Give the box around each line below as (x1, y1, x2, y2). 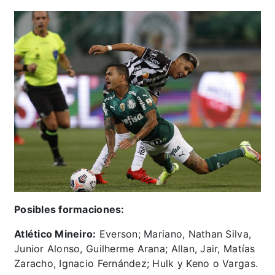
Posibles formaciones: (14, 203, 125, 216)
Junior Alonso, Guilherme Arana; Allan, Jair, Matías (14, 242, 255, 255)
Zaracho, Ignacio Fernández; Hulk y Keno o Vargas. (14, 257, 258, 270)
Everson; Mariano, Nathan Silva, (96, 228, 252, 241)
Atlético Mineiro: (14, 228, 96, 241)
